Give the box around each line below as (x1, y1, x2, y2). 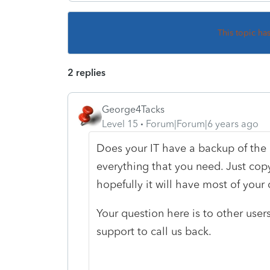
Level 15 (102, 118, 138, 130)
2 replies (67, 66, 105, 78)
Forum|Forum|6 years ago (146, 118, 259, 130)
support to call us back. (96, 224, 212, 238)
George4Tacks (102, 103, 165, 115)
